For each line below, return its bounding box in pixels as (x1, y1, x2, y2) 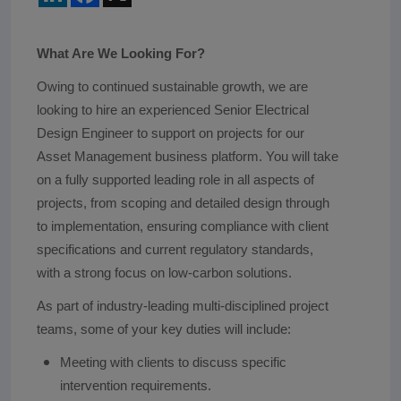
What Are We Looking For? (36, 46, 205, 61)
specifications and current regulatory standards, (36, 242, 313, 257)
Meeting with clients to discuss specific (59, 354, 286, 370)
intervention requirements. (59, 378, 211, 393)
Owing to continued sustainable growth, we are (36, 79, 308, 94)
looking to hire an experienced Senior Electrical (36, 102, 309, 117)
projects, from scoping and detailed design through (36, 195, 329, 210)
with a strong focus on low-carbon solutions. (36, 265, 292, 280)
